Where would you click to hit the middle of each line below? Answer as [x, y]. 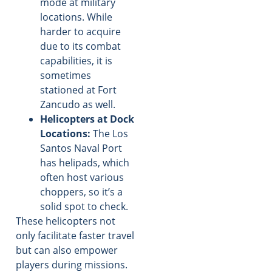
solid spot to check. [84, 206]
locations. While [76, 17]
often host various [82, 177]
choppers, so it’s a [81, 192]
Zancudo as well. [78, 104]
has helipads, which [85, 162]
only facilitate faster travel [75, 235]
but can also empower [67, 250]
